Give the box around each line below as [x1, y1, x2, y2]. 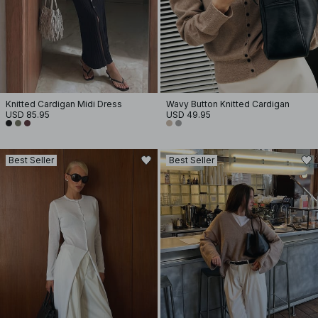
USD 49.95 [166, 109, 211, 120]
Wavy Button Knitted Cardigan [166, 99, 290, 109]
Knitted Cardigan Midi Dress [6, 99, 122, 109]
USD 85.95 [6, 109, 50, 120]
